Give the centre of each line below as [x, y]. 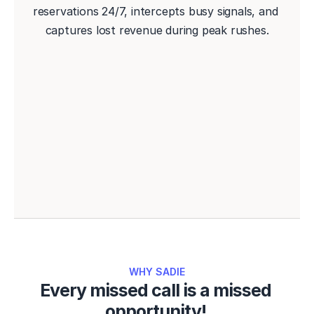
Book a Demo [157, 94]
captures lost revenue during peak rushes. [157, 30]
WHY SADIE [157, 272]
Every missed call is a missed [155, 290]
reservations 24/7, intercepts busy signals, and [155, 11]
